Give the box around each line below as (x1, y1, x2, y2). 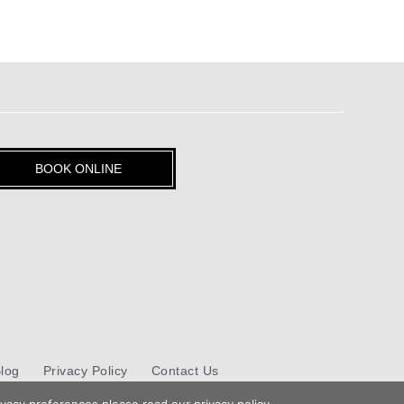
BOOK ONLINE (35, 161, 122, 177)
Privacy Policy (42, 363, 128, 378)
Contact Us (151, 363, 219, 378)
